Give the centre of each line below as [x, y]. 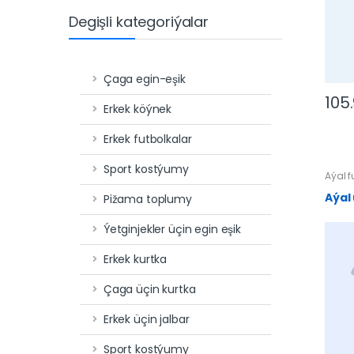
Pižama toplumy [147, 199]
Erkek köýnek [137, 109]
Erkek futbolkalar [147, 139]
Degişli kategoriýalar [139, 21]
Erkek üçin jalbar [146, 319]
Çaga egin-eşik [144, 79]
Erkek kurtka [135, 259]
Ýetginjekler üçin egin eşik [172, 229]
